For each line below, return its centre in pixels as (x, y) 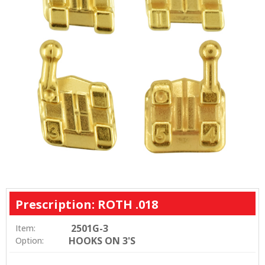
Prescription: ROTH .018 (87, 205)
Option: (30, 241)
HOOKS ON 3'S (102, 241)
